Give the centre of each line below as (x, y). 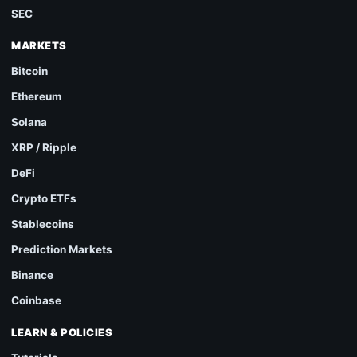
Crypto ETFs (44, 198)
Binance (32, 275)
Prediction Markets (62, 249)
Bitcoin (29, 71)
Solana (29, 122)
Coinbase (36, 300)
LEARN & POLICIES (62, 332)
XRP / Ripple (44, 147)
